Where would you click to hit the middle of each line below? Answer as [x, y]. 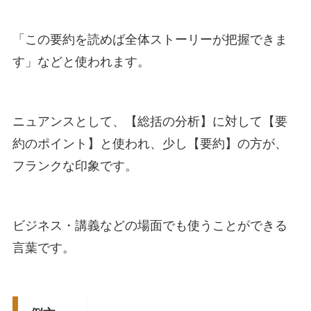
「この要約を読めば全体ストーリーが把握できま [150, 40]
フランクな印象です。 [75, 166]
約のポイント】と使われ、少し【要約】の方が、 [150, 144]
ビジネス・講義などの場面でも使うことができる [150, 225]
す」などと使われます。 [81, 62]
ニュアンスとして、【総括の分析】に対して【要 [150, 122]
